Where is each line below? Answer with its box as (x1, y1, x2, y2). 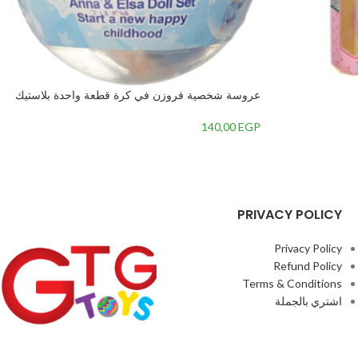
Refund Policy (273, 259, 342, 272)
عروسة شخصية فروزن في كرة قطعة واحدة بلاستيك (15, 87, 261, 103)
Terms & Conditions (242, 276, 342, 290)
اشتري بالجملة (275, 294, 342, 308)
